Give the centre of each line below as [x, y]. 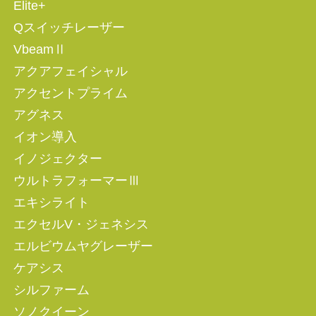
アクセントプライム [70, 93]
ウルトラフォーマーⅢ [77, 181]
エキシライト [51, 203]
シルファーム [51, 290]
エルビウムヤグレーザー [83, 247]
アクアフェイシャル [70, 72]
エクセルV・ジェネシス [81, 225]
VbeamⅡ [39, 50]
